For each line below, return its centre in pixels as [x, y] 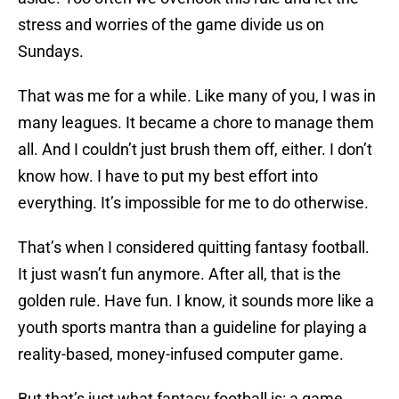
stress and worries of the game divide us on [171, 25]
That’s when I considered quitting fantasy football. [194, 248]
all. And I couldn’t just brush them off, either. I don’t [195, 150]
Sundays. [51, 52]
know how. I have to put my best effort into [168, 176]
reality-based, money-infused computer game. [181, 354]
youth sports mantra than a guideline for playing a [192, 328]
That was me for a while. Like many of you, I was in [197, 96]
